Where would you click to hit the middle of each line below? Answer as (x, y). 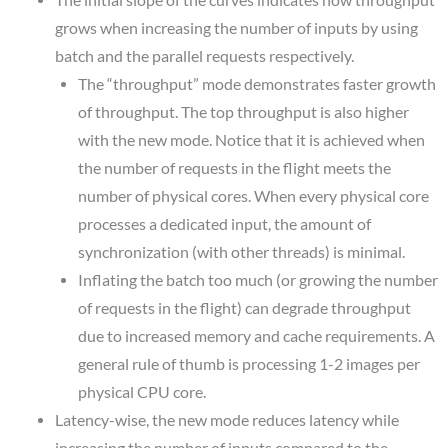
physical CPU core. (142, 392)
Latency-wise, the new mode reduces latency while (226, 420)
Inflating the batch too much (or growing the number (258, 280)
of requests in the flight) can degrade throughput (245, 308)
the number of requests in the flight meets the (235, 168)
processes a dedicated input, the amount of (225, 224)
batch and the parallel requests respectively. (204, 56)
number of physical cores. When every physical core (254, 196)
